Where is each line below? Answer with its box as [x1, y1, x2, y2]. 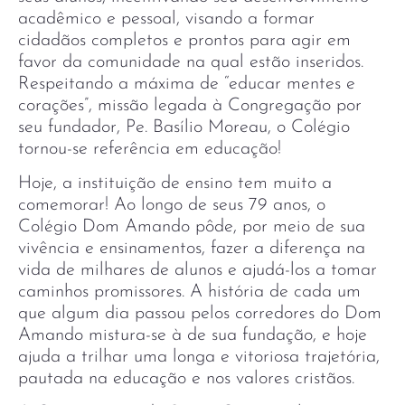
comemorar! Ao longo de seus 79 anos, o [18, 196, 325, 214]
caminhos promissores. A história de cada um [18, 283, 361, 301]
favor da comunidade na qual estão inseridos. [18, 52, 363, 71]
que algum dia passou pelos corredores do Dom [18, 305, 381, 323]
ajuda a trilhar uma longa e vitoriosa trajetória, [18, 348, 380, 366]
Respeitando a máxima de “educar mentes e [18, 74, 355, 93]
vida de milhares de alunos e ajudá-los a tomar [18, 261, 377, 279]
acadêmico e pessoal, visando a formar [18, 9, 315, 28]
